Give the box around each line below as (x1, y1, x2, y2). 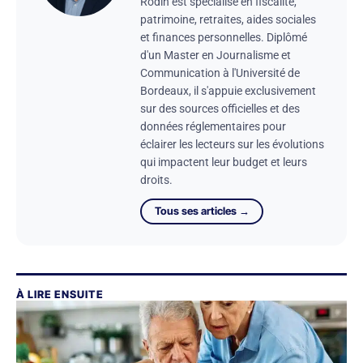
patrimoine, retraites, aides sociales (140, 13, 316, 27)
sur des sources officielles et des (140, 102, 300, 116)
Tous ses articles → (154, 204, 250, 218)
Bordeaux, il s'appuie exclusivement (140, 84, 316, 98)
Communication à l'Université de (140, 66, 300, 80)
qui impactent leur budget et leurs (140, 156, 307, 169)
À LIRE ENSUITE (16, 287, 104, 301)
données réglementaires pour (140, 120, 286, 134)
